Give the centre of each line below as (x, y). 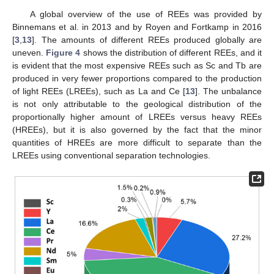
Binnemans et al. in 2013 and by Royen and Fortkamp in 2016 (137, 27)
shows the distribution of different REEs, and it (171, 53)
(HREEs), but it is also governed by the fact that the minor (137, 130)
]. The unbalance (228, 91)
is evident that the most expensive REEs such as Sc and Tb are (137, 66)
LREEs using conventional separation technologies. (111, 156)
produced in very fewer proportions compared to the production (137, 79)
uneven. (29, 53)
